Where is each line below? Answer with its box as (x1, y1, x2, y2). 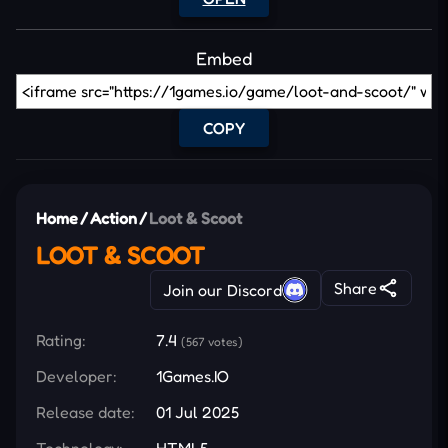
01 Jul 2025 (156, 401, 239, 422)
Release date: (36, 401, 135, 422)
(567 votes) (181, 333, 243, 349)
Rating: (36, 329, 86, 350)
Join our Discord (163, 279, 282, 300)
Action (90, 207, 137, 228)
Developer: (36, 365, 117, 386)
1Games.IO (156, 365, 229, 386)
